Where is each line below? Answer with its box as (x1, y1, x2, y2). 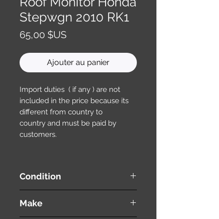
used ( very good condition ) (20, 190, 106, 198)
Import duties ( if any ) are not (20, 85, 120, 94)
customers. (20, 130, 57, 139)
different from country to (20, 107, 103, 116)
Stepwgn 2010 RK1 (20, 9, 129, 24)
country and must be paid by (20, 118, 116, 128)
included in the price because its (20, 96, 129, 105)
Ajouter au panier (47, 57, 109, 67)
